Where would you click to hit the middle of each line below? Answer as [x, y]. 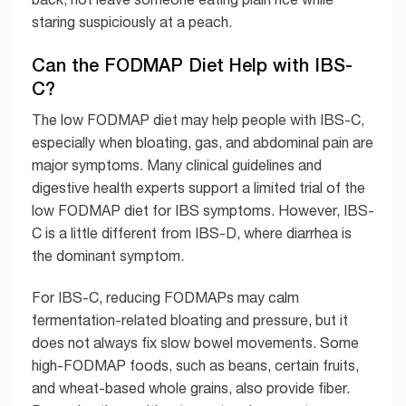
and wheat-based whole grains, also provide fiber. [191, 387]
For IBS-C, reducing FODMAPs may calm [165, 297]
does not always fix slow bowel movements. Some [195, 342]
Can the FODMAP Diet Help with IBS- [192, 64]
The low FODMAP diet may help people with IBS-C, [198, 119]
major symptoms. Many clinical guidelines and [177, 164]
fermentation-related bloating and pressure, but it [190, 319]
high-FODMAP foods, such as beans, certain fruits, [195, 365]
